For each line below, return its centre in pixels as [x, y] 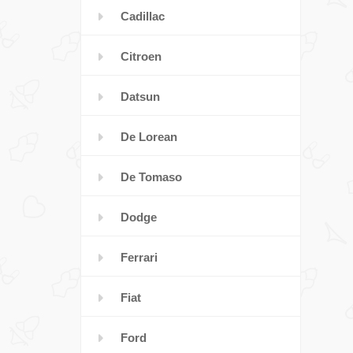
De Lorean [149, 137]
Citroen [141, 56]
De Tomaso [151, 177]
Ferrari [139, 257]
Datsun [140, 97]
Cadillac [143, 16]
